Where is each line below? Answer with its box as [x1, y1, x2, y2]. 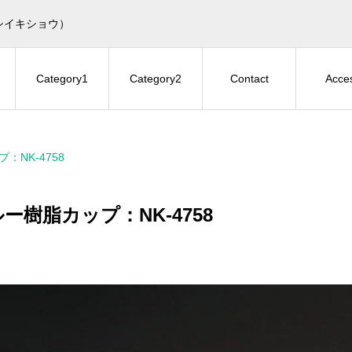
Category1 [36, 71, 88, 85]
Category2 [130, 71, 181, 85]
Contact [229, 71, 269, 85]
